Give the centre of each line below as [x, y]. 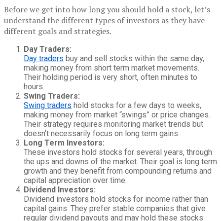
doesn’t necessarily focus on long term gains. [102, 133]
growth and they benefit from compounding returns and [118, 171]
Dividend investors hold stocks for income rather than [116, 199]
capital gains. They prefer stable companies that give [115, 208]
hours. [34, 86]
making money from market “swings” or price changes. [117, 114]
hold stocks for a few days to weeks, [136, 105]
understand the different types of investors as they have [104, 20]
